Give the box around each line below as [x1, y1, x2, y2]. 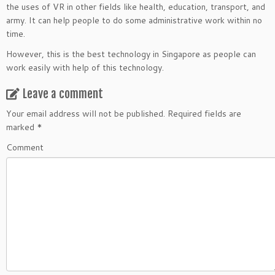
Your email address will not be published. [6, 107, 165, 120]
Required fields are [165, 107, 241, 120]
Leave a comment [23, 87, 103, 101]
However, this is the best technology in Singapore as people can [6, 48, 256, 60]
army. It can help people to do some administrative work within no [6, 14, 262, 26]
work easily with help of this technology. [6, 61, 164, 74]
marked [6, 121, 37, 133]
